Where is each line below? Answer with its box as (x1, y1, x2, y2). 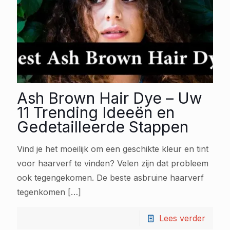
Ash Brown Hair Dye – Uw (17, 88, 202, 107)
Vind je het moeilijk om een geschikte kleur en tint (17, 143, 208, 154)
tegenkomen (17, 186, 65, 197)
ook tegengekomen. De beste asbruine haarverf (17, 172, 204, 183)
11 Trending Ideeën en (17, 103, 175, 122)
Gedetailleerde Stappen (17, 117, 188, 136)
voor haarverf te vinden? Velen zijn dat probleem (17, 158, 208, 168)
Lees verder (159, 213, 205, 223)
